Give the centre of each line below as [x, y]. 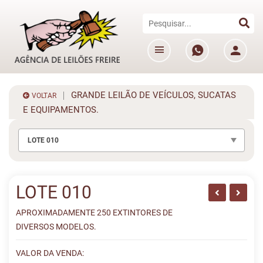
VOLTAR [43, 96]
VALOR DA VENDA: [50, 253]
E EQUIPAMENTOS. [61, 110]
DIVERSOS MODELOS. [56, 227]
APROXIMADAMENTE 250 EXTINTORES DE [94, 213]
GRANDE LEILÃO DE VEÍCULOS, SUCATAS [150, 95]
